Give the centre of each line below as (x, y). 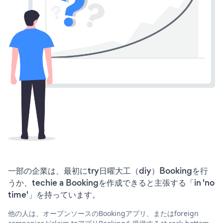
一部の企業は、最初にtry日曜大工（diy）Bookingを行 (108, 171)
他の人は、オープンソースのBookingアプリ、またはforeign (103, 214)
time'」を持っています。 (54, 195)
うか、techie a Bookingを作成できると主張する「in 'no (111, 183)
